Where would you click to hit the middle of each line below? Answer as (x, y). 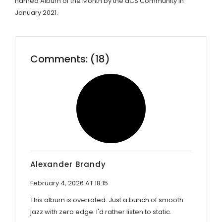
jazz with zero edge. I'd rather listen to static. (101, 212)
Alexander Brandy (68, 164)
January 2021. (36, 12)
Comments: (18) (70, 59)
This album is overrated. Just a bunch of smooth (107, 200)
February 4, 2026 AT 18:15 (69, 183)
